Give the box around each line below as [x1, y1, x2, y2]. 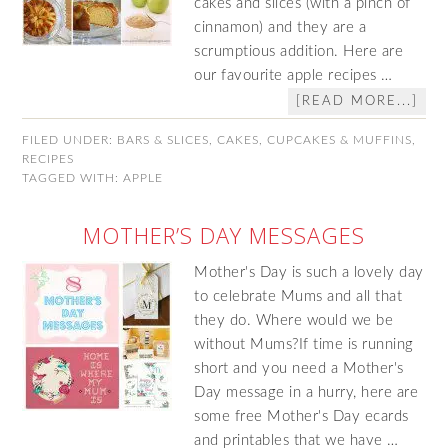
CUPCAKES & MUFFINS [267, 134, 413, 146]
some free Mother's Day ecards [194, 409, 409, 424]
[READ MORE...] [295, 95, 418, 108]
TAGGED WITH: [22, 172, 124, 184]
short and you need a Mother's [194, 361, 404, 376]
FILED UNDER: [22, 134, 118, 146]
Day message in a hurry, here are [194, 385, 419, 400]
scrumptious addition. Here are [194, 44, 404, 59]
